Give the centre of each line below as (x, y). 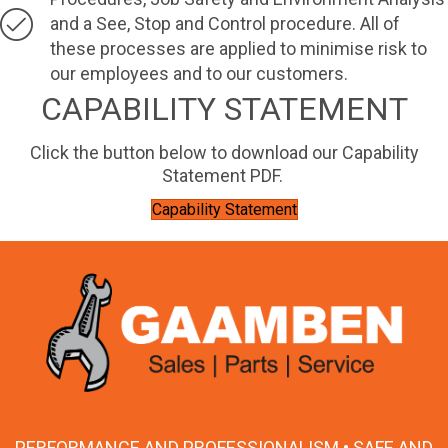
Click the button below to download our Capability (224, 153)
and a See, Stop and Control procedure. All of (225, 24)
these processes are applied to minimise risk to (238, 49)
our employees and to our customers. (199, 74)
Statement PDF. (224, 176)
